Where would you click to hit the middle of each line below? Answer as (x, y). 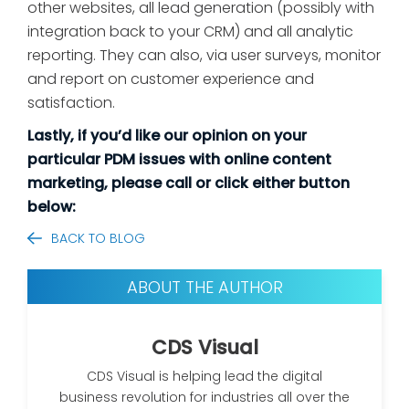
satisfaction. (71, 102)
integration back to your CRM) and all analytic (190, 31)
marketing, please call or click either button (189, 183)
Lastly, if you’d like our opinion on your (167, 135)
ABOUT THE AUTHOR (204, 287)
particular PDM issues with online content (179, 159)
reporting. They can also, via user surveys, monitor (204, 55)
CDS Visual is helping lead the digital (204, 377)
